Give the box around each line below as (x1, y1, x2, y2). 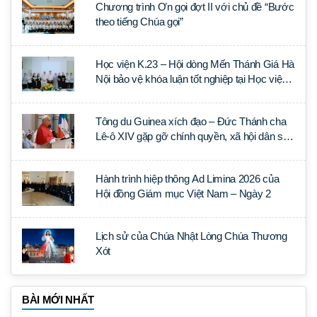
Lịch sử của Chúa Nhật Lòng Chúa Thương (96, 229, 287, 242)
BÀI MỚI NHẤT (22, 293, 95, 306)
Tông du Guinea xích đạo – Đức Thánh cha (96, 115, 287, 127)
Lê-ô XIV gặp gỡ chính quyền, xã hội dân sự (96, 129, 290, 142)
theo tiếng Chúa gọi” (96, 15, 183, 28)
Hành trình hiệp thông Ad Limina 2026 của (96, 172, 279, 185)
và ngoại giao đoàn (96, 144, 178, 157)
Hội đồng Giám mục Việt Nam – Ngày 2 (96, 187, 271, 200)
